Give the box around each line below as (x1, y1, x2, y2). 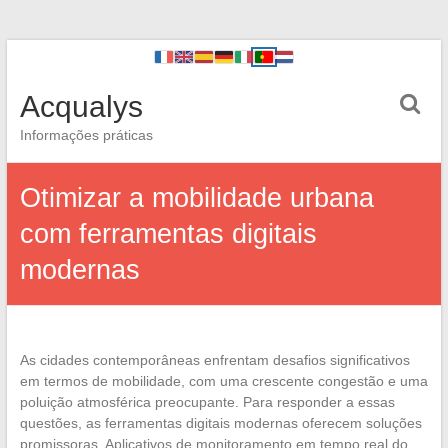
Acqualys (19, 90, 143, 123)
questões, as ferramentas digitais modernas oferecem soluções (19, 415, 422, 431)
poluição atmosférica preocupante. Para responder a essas (19, 394, 395, 410)
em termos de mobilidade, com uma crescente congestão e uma (19, 373, 428, 389)
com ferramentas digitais (19, 219, 317, 249)
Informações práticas (19, 127, 153, 143)
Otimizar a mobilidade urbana (19, 183, 374, 213)
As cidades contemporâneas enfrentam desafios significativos (19, 352, 410, 368)
